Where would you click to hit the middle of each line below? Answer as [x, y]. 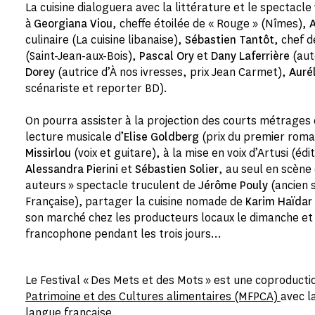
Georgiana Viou [73, 24]
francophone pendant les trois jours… [123, 234]
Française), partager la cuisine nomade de [135, 201]
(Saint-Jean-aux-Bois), [82, 56]
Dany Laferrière [250, 56]
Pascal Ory [167, 56]
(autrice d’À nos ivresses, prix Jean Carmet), [172, 72]
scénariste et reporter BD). [96, 88]
